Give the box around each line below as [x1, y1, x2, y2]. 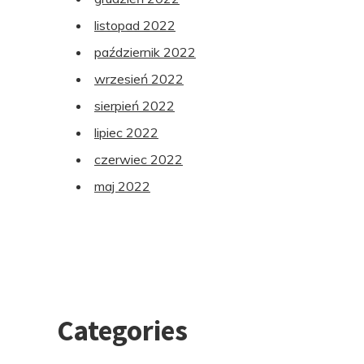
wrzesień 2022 [94, 71, 184, 88]
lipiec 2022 [94, 124, 158, 141]
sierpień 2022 [94, 97, 175, 115]
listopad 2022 [94, 17, 175, 34]
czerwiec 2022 [94, 151, 183, 168]
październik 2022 [94, 44, 196, 61]
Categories [57, 313, 188, 349]
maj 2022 [94, 178, 150, 195]
